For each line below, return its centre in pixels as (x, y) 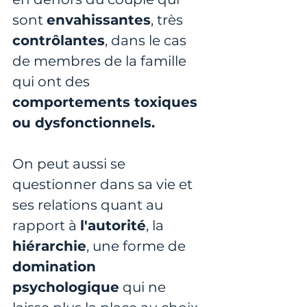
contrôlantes (59, 40)
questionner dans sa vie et (104, 184)
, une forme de (138, 246)
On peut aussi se (71, 163)
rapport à (46, 225)
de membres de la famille (101, 61)
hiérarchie (49, 246)
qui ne (144, 287)
